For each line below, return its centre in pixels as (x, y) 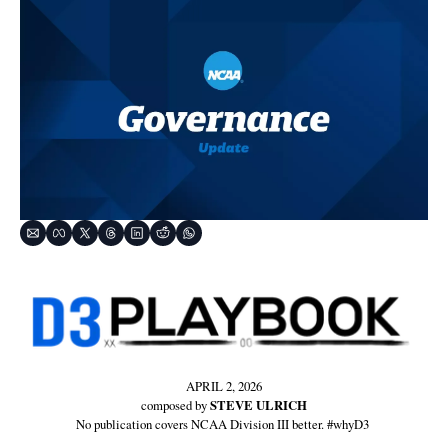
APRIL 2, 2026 (224, 385)
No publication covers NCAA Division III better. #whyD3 (224, 423)
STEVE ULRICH (258, 404)
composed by (175, 404)
